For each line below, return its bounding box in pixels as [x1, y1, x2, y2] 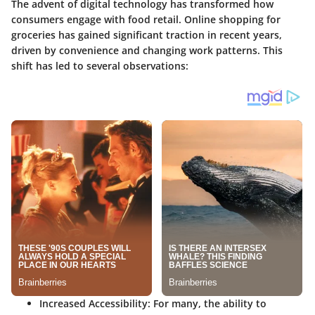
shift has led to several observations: [11, 59, 188, 73]
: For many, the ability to [148, 297, 266, 311]
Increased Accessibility [39, 297, 148, 311]
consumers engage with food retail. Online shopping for [11, 13, 281, 27]
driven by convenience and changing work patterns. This [11, 44, 283, 58]
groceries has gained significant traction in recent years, [11, 28, 282, 42]
